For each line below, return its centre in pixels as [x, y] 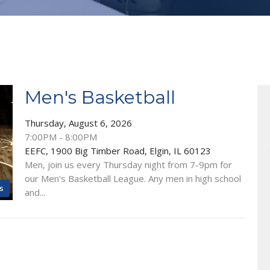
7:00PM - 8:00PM [61, 137]
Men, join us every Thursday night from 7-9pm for [128, 164]
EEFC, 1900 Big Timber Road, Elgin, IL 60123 [118, 150]
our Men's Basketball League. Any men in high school [133, 178]
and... [35, 192]
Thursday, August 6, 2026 [78, 123]
